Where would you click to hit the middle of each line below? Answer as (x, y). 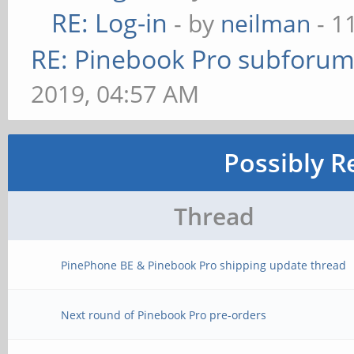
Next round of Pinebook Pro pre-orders (164, 315)
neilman (266, 23)
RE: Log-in (110, 23)
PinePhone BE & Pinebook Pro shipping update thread (204, 265)
